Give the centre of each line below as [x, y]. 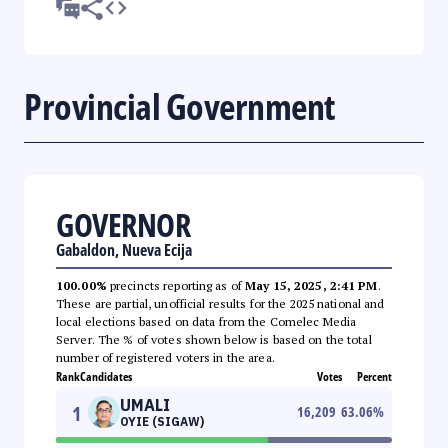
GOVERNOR [123, 224]
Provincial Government [179, 106]
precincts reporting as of [176, 285]
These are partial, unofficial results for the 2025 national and [220, 303]
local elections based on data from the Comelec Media [206, 321]
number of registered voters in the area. [165, 357]
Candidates [106, 376]
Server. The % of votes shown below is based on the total [214, 339]
